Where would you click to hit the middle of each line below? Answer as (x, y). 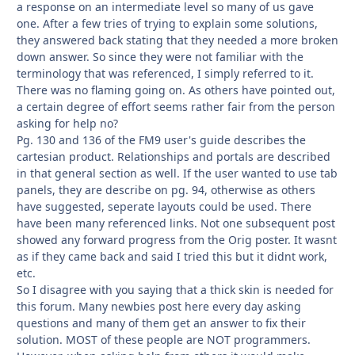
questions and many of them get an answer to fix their (161, 323)
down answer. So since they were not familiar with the (160, 57)
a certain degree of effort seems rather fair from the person (176, 107)
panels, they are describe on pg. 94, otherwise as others (166, 190)
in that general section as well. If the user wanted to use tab (177, 174)
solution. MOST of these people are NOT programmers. (164, 340)
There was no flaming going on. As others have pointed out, (176, 90)
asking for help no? (67, 124)
